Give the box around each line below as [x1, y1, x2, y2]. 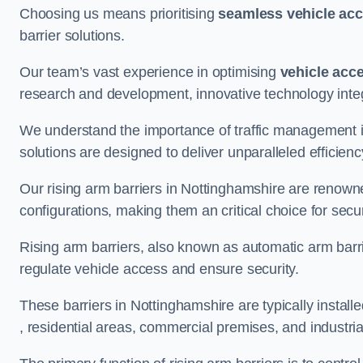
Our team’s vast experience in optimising [19, 63, 280, 80]
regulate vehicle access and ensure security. [19, 260, 300, 277]
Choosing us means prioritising [19, 5, 219, 22]
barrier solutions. [19, 27, 125, 44]
